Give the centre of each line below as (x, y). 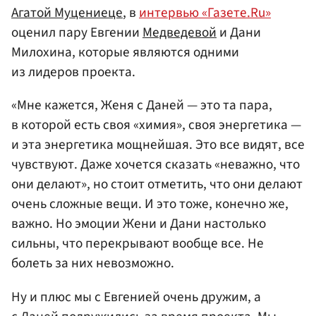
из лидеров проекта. (73, 72)
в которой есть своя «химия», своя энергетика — (156, 125)
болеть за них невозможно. (93, 263)
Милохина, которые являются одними (125, 53)
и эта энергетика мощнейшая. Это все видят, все (158, 145)
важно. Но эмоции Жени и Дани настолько (139, 224)
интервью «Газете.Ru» (205, 13)
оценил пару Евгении (77, 33)
